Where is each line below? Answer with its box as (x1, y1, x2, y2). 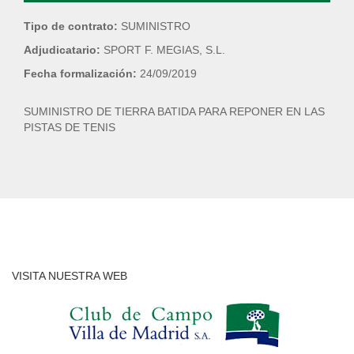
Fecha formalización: (24, 67, 140, 80)
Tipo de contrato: (24, 20, 121, 32)
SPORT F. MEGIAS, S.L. (104, 43, 225, 56)
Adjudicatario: (24, 43, 104, 56)
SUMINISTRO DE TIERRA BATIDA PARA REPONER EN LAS (24, 105, 325, 118)
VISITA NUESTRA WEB (12, 269, 127, 282)
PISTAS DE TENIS (24, 121, 115, 134)
